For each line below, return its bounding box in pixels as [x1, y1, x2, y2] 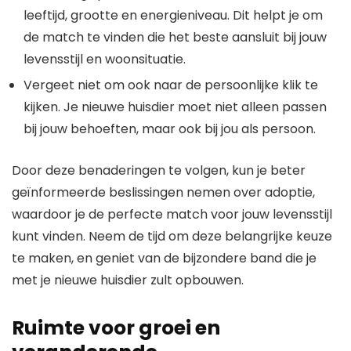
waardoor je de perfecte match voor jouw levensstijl [12, 205, 332, 224]
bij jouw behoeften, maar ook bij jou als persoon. [24, 120, 316, 139]
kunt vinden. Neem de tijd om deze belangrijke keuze [12, 227, 332, 246]
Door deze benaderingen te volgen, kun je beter [12, 161, 306, 180]
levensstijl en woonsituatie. [24, 50, 186, 69]
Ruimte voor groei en [12, 314, 220, 342]
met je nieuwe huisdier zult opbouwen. [12, 271, 244, 290]
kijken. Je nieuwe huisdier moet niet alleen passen [24, 98, 327, 117]
